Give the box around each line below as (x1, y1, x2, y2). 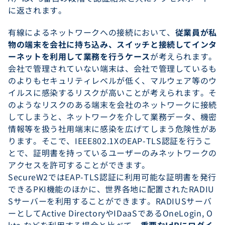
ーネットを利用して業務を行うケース (8, 50, 150, 62)
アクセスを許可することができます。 (8, 159, 150, 171)
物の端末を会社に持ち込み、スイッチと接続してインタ (8, 38, 217, 50)
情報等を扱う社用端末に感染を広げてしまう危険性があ (8, 123, 217, 135)
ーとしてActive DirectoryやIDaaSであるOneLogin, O (8, 207, 213, 219)
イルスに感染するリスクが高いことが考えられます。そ (8, 86, 217, 98)
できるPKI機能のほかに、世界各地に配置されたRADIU (8, 183, 214, 195)
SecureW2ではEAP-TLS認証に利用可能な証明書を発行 (8, 171, 216, 183)
